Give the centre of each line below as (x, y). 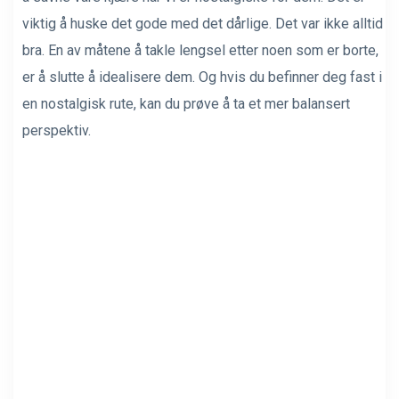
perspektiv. (57, 130)
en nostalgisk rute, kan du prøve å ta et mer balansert (186, 104)
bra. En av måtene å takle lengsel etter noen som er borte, (200, 50)
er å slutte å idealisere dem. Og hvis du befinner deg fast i (202, 77)
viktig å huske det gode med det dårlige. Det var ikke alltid (203, 24)
